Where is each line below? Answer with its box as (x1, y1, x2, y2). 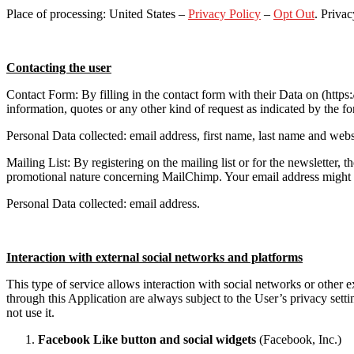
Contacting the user (6, 60, 111, 74)
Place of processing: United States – (6, 6, 188, 21)
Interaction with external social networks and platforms (6, 250, 303, 264)
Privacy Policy (188, 6, 261, 21)
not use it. (6, 305, 55, 319)
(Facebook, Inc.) (256, 332, 341, 346)
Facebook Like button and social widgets (38, 332, 256, 346)
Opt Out (273, 6, 314, 21)
